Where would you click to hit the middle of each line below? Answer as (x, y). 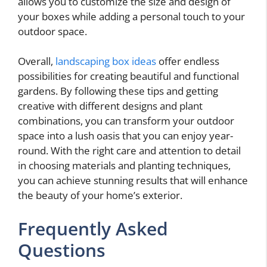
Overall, (37, 61)
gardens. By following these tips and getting (118, 91)
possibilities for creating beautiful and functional (128, 76)
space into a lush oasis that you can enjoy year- (125, 136)
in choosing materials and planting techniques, (124, 166)
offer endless (188, 61)
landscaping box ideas (106, 61)
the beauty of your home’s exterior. (100, 195)
